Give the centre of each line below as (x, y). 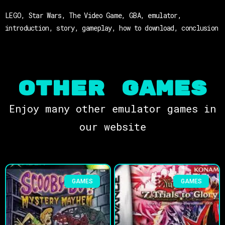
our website (113, 126)
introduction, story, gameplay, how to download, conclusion (112, 28)
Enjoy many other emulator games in (113, 108)
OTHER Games (113, 89)
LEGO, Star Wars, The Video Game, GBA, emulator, (93, 15)
